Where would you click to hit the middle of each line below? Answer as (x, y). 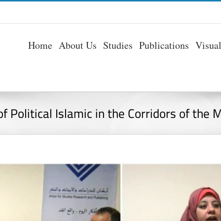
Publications (164, 45)
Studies (118, 45)
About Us (78, 45)
